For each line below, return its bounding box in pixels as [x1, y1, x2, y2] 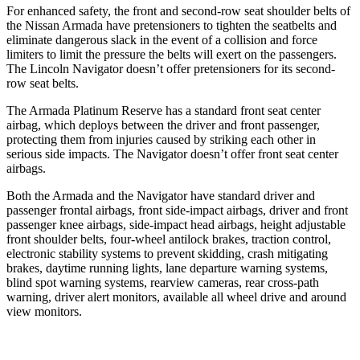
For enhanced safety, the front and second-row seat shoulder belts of [6, 3, 350, 18]
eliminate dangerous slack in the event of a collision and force [6, 32, 317, 47]
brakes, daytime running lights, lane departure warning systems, [6, 260, 328, 275]
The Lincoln [6, 61, 72, 76]
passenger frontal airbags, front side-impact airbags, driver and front [6, 202, 348, 217]
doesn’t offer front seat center [187, 146, 338, 161]
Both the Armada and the [6, 188, 137, 202]
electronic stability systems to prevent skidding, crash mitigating [6, 246, 328, 260]
